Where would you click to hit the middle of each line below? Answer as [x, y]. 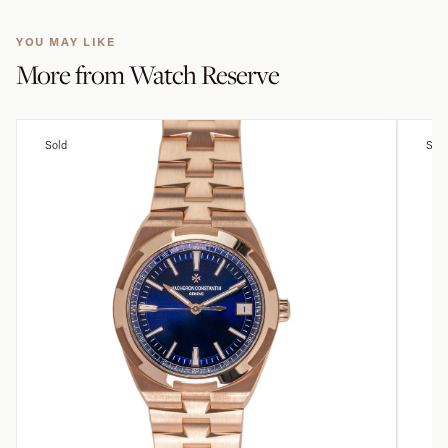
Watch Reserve [203, 74]
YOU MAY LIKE [66, 41]
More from [72, 74]
